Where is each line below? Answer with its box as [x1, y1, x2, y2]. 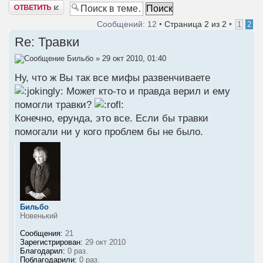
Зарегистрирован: [20, 237, 83, 247]
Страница [164, 19, 204, 29]
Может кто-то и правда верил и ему [63, 85, 230, 97]
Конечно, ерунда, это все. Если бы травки [15, 112, 208, 124]
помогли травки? [15, 99, 95, 110]
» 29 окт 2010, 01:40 [93, 54, 166, 63]
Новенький [20, 211, 58, 220]
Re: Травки [15, 35, 79, 50]
